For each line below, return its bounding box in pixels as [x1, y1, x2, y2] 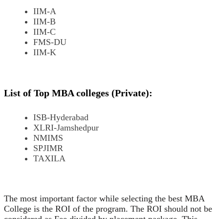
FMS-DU [33, 37, 66, 47]
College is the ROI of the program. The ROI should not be [4, 203, 212, 214]
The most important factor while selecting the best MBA [4, 193, 204, 203]
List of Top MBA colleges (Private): [4, 87, 153, 98]
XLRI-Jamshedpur [33, 122, 99, 132]
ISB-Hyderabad [33, 112, 88, 122]
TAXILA [33, 153, 66, 163]
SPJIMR [33, 143, 63, 153]
